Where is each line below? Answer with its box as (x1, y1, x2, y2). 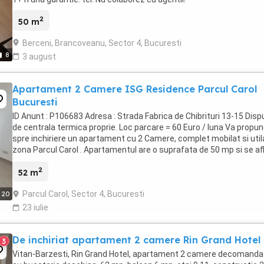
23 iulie (22, 203, 48, 213)
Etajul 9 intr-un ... (12, 156, 74, 166)
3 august (22, 51, 56, 61)
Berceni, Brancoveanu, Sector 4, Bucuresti (22, 38, 181, 48)
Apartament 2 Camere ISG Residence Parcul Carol (12, 82, 257, 95)
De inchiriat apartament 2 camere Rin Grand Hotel (12, 234, 260, 246)
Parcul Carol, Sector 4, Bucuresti (22, 189, 144, 199)
